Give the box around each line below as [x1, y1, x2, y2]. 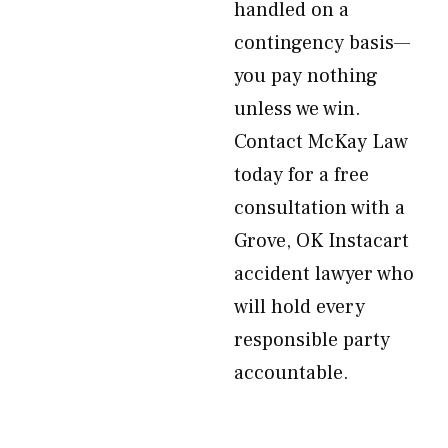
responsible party [234, 327, 390, 353]
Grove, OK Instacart [234, 228, 409, 254]
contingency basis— [234, 30, 410, 56]
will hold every [234, 294, 365, 320]
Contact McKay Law [234, 129, 408, 155]
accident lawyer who [234, 261, 414, 287]
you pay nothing [234, 63, 378, 89]
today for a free [234, 162, 369, 188]
